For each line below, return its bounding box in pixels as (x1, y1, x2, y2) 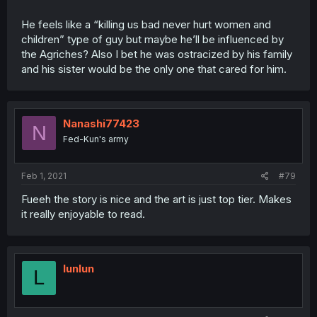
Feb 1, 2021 (21, 170, 67, 181)
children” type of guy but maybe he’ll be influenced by (21, 33, 284, 46)
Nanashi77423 (63, 117, 139, 130)
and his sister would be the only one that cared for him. (21, 62, 287, 76)
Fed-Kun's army (63, 134, 129, 144)
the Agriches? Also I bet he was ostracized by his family (21, 47, 292, 61)
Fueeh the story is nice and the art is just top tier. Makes (21, 192, 292, 206)
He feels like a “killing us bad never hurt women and (21, 18, 271, 31)
